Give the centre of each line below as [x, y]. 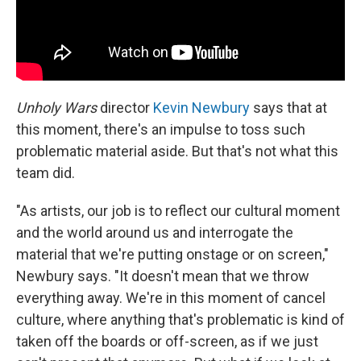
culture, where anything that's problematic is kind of [180, 320]
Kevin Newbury [201, 108]
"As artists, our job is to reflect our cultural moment [178, 211]
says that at [288, 108]
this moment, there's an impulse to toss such [161, 130]
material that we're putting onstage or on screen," [172, 255]
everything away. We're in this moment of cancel [171, 298]
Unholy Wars [56, 108]
